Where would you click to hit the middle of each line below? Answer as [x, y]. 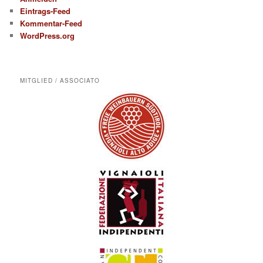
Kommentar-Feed [51, 23]
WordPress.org [48, 36]
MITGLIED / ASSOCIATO [60, 81]
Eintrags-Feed [45, 11]
